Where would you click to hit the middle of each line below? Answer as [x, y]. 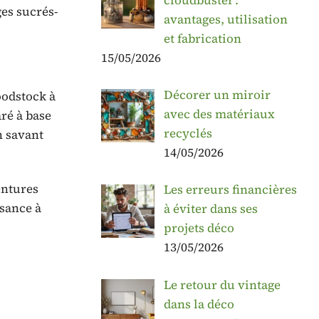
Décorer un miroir [217, 95]
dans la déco [199, 304]
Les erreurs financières [230, 190]
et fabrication [202, 38]
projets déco [199, 228]
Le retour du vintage [222, 284]
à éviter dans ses [210, 209]
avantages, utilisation [225, 19]
